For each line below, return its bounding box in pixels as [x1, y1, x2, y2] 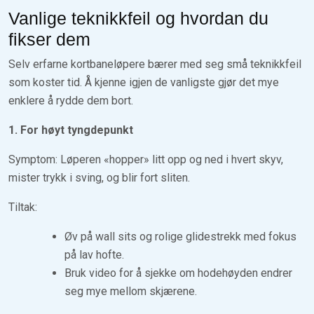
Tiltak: [8, 200, 37, 214]
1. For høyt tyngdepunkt [8, 123, 133, 137]
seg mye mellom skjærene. [64, 284, 197, 298]
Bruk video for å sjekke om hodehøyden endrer [64, 266, 292, 280]
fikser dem [8, 29, 90, 49]
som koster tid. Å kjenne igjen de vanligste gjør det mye [8, 75, 279, 89]
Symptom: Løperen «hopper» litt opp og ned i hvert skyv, [8, 152, 283, 166]
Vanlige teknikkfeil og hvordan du [8, 8, 268, 28]
